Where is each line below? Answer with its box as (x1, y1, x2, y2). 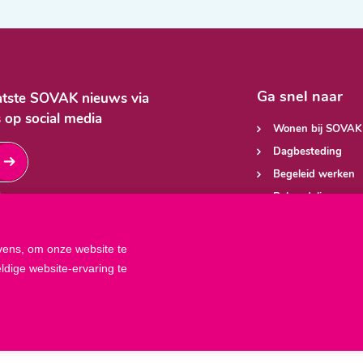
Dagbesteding (272, 146, 342, 157)
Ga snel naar (256, 89, 343, 105)
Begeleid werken (272, 169, 355, 180)
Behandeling (272, 191, 335, 203)
